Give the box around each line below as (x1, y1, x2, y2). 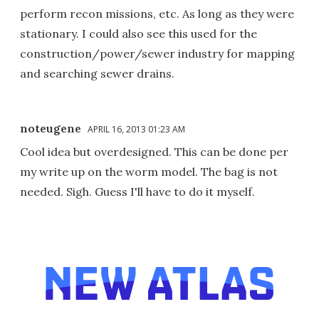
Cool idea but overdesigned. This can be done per (20, 144, 288, 159)
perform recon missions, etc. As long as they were (20, 6, 294, 21)
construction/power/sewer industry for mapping (20, 46, 295, 61)
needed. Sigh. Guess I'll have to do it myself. (20, 184, 255, 199)
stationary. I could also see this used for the (20, 26, 257, 41)
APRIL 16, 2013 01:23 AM (88, 122, 185, 135)
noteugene (20, 120, 81, 135)
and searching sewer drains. (20, 66, 174, 80)
